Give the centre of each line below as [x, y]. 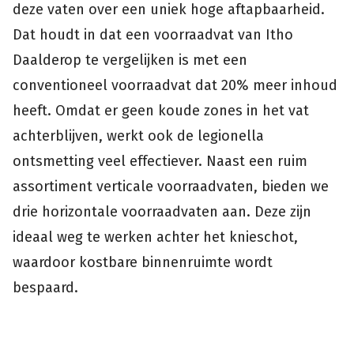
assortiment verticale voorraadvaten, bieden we [171, 187]
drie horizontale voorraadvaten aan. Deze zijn [162, 212]
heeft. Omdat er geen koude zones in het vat [161, 111]
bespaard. [45, 288]
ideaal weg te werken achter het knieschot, [155, 237]
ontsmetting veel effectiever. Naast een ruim [160, 162]
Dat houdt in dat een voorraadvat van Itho [153, 35]
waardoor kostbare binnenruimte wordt [143, 263]
